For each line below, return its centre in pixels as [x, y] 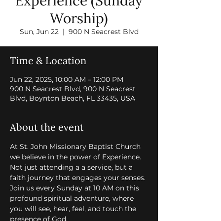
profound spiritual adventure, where [73, 198]
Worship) [79, 18]
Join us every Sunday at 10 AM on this [75, 188]
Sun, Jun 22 [39, 32]
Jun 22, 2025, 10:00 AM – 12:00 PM [67, 79]
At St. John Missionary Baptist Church [76, 147]
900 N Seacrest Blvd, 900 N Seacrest [73, 89]
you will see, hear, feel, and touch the [74, 209]
